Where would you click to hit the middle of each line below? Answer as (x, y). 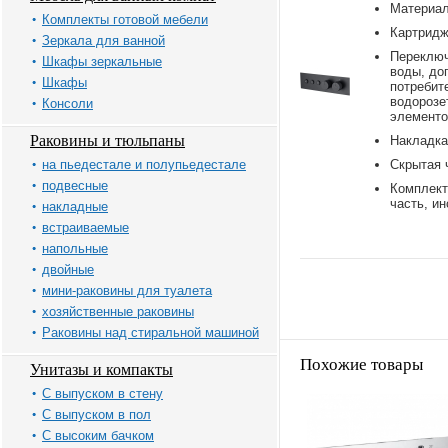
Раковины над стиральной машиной (150, 332)
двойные (68, 269)
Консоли (67, 103)
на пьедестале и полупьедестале (144, 164)
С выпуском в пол (96, 414)
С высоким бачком (98, 435)
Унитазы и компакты (101, 369)
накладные (75, 206)
